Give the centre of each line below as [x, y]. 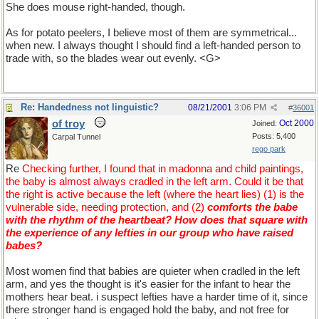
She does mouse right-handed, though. [95, 7]
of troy [68, 124]
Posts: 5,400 [274, 136]
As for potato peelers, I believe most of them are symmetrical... [151, 33]
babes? [24, 246]
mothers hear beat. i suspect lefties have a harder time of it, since [157, 297]
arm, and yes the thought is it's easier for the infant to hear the [148, 284]
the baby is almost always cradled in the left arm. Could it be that [155, 182]
